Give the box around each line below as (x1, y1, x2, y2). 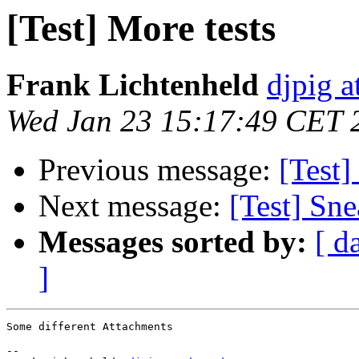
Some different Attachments (6, 321, 173, 333)
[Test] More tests (6, 7, 276, 49)
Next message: (38, 188, 229, 224)
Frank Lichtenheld (6, 67, 259, 103)
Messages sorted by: (38, 224, 307, 260)
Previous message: (38, 152, 279, 188)
